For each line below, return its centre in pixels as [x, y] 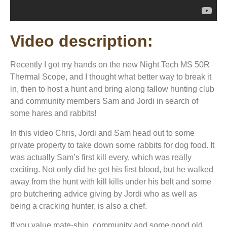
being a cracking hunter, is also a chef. [79, 206]
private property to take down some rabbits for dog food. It [112, 145]
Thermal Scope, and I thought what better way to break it [111, 77]
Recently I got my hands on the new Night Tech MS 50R [110, 65]
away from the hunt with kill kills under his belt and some [111, 181]
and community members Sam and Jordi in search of [104, 101]
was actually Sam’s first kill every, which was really [101, 157]
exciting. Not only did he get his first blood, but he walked [112, 169]
